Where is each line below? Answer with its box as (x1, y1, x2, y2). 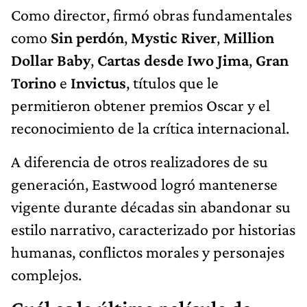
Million (223, 27, 274, 47)
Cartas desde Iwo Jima (97, 50, 249, 69)
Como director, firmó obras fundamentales (11, 5, 292, 24)
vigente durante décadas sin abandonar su (11, 197, 291, 216)
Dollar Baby (11, 50, 90, 69)
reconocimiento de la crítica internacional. (11, 118, 289, 137)
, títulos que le (126, 73, 219, 92)
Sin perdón (51, 27, 124, 47)
